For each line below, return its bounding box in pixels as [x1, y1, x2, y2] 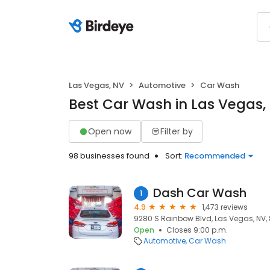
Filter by [160, 125, 193, 137]
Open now [88, 125, 131, 137]
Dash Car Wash [153, 184, 246, 201]
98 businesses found [69, 150, 149, 162]
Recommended [184, 150, 245, 162]
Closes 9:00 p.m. [166, 225, 228, 235]
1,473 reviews [202, 202, 248, 212]
